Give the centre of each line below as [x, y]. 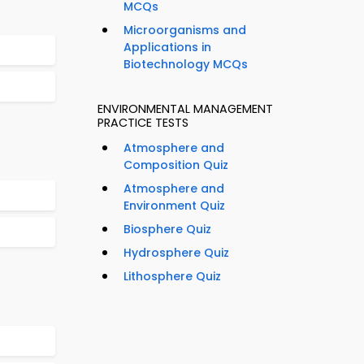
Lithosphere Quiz [172, 277]
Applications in [167, 48]
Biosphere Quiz [167, 230]
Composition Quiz [176, 165]
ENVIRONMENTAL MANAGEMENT [185, 109]
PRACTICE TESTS [143, 123]
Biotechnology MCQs [186, 65]
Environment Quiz [174, 206]
